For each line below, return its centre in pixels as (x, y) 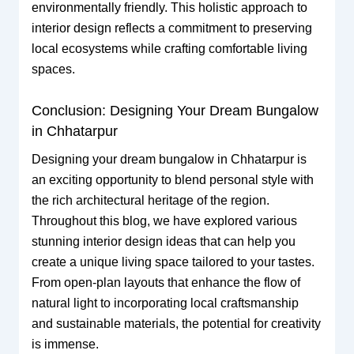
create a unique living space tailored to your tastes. (173, 262)
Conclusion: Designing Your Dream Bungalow (175, 110)
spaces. (53, 70)
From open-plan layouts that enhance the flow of (166, 282)
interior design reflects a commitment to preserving (171, 28)
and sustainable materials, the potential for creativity (176, 323)
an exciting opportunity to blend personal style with (172, 179)
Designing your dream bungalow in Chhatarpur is (169, 159)
